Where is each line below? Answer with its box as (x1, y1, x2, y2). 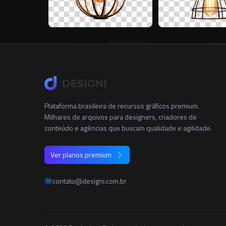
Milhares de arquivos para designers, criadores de (44, 111, 197, 123)
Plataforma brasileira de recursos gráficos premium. (44, 100, 199, 111)
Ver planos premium (50, 149, 111, 160)
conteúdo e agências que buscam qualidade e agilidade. (44, 123, 212, 134)
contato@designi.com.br (52, 176, 127, 187)
